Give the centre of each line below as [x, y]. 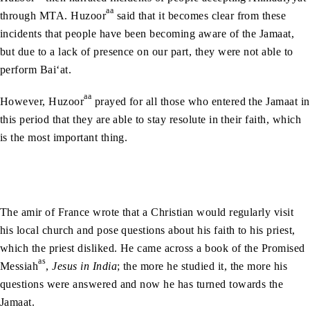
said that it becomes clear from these [200, 16]
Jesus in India [85, 266]
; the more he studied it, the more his [202, 266]
